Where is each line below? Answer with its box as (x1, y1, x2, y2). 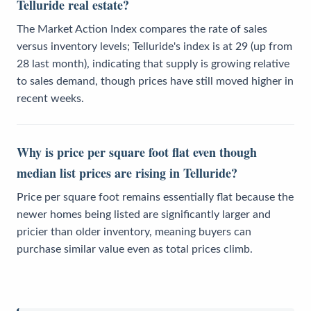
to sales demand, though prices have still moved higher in (17, 75, 294, 87)
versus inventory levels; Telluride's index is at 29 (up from (17, 40, 292, 52)
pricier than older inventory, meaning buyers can (17, 226, 251, 237)
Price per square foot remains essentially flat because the (17, 191, 294, 203)
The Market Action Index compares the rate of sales (17, 23, 267, 35)
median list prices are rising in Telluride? (17, 163, 237, 182)
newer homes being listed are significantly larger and (17, 208, 271, 220)
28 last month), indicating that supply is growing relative (17, 58, 289, 69)
